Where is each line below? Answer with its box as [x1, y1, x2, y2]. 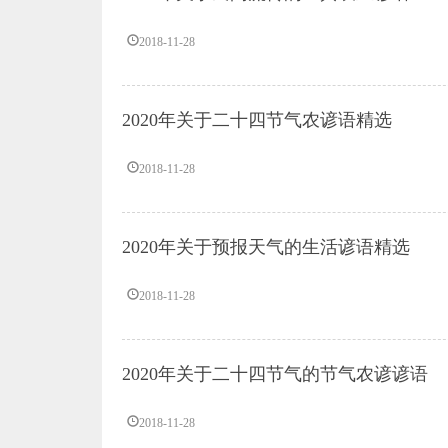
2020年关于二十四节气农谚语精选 [122, 110, 392, 130]
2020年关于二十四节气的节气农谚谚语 [122, 364, 428, 384]
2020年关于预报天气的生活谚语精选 [122, 237, 410, 257]
